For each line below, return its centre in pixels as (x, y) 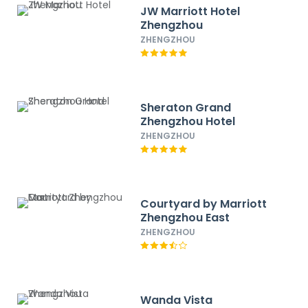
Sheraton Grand (186, 108)
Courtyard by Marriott (204, 204)
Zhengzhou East (185, 218)
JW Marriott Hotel (190, 11)
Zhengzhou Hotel (188, 121)
